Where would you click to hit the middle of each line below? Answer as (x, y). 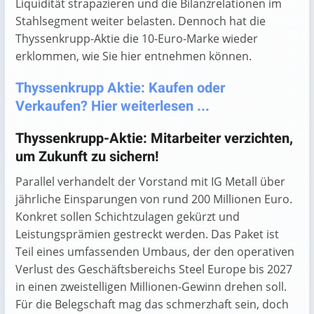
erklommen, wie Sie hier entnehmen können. (134, 56)
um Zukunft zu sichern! (87, 157)
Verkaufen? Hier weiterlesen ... (112, 106)
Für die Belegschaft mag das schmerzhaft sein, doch (152, 304)
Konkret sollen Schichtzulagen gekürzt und (128, 217)
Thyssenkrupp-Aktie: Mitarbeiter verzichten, (154, 138)
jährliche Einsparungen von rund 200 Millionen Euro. (154, 199)
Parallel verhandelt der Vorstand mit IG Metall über (150, 182)
